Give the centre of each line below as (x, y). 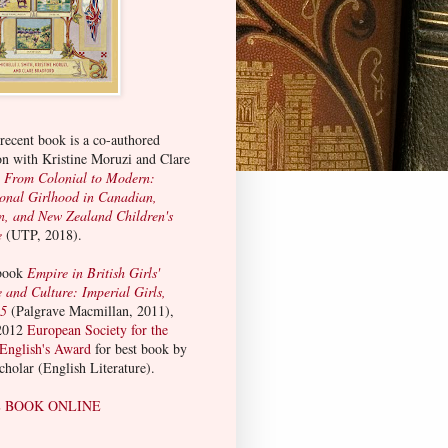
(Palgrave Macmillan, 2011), (92, 311)
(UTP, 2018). (42, 235)
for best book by (141, 349)
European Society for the (97, 330)
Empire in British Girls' (93, 273)
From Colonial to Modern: (79, 178)
